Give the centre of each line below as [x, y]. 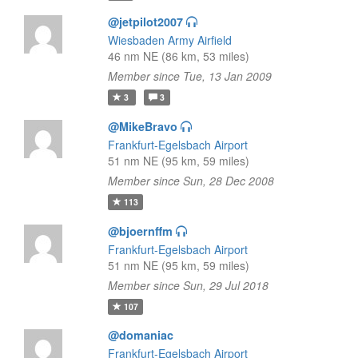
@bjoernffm [140, 231]
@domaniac [140, 335]
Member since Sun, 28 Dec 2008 [191, 181]
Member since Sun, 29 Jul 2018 [188, 285]
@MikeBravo [142, 126]
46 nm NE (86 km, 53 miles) [178, 56]
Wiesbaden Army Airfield [169, 40]
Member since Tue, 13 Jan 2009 [189, 76]
